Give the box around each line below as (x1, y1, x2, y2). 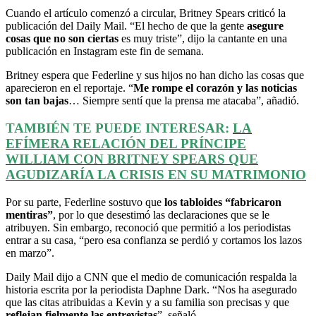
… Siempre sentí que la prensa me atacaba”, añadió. (68, 95, 299, 107)
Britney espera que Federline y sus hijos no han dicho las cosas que (6, 69, 304, 82)
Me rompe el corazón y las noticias (133, 82, 297, 95)
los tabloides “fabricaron (164, 195, 281, 208)
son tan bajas (6, 95, 68, 107)
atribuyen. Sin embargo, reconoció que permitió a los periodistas (6, 221, 291, 233)
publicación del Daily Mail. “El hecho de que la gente (6, 20, 247, 32)
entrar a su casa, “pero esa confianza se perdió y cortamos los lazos (6, 233, 302, 246)
